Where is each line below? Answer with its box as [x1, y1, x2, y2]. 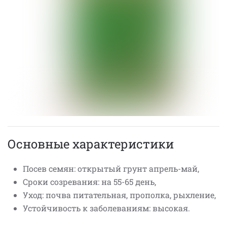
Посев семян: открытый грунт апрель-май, [23, 163, 199, 174]
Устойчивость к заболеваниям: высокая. [23, 203, 190, 213]
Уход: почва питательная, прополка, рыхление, [23, 190, 216, 200]
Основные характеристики [8, 136, 174, 152]
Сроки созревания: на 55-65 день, [23, 176, 156, 187]
